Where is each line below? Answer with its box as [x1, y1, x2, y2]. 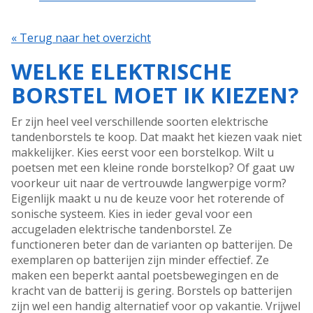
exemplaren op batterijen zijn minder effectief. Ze [11, 252, 269, 268]
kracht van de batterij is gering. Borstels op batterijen [11, 283, 292, 299]
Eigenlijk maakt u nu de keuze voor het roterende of [11, 191, 284, 207]
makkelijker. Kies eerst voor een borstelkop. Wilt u [11, 145, 274, 161]
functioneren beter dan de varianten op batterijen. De [11, 237, 293, 253]
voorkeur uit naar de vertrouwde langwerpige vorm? [11, 175, 286, 191]
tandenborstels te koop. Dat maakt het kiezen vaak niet [11, 129, 302, 145]
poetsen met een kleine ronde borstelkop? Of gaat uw [11, 160, 294, 176]
